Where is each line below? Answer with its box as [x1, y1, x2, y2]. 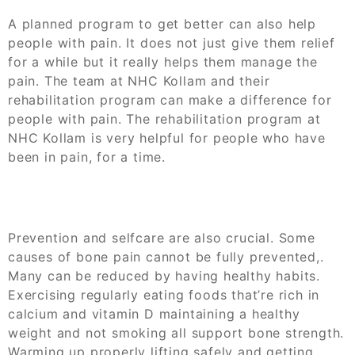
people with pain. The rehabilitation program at [8, 110, 321, 127]
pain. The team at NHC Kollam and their [8, 72, 270, 89]
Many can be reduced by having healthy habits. [8, 267, 320, 284]
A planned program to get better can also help [8, 15, 316, 32]
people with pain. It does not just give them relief [8, 34, 335, 51]
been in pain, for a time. [8, 148, 166, 165]
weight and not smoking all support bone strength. [8, 324, 345, 341]
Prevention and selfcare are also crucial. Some [8, 229, 315, 246]
